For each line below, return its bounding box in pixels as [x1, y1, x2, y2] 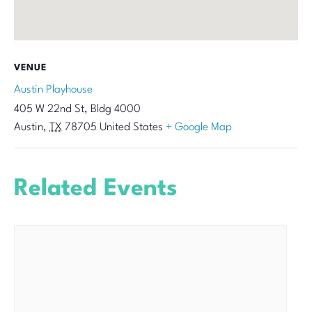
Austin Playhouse [14, 84, 93, 96]
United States [100, 122, 163, 134]
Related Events [14, 178, 177, 201]
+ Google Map [166, 122, 232, 134]
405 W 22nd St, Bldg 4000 [14, 104, 141, 116]
